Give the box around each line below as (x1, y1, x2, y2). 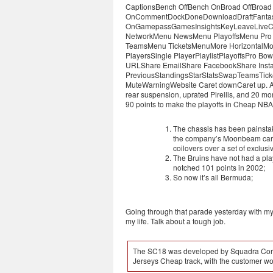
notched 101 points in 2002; (173, 162, 265, 172)
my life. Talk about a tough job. (126, 216, 225, 226)
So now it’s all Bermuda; (173, 172, 253, 182)
